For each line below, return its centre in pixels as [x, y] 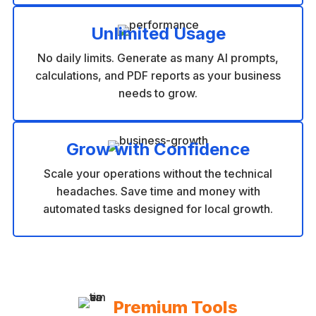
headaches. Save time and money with [158, 191]
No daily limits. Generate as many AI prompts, [158, 57]
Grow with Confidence [158, 149]
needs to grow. [158, 93]
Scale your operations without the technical [158, 173]
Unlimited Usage [158, 33]
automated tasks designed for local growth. [158, 208]
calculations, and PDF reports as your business [158, 75]
